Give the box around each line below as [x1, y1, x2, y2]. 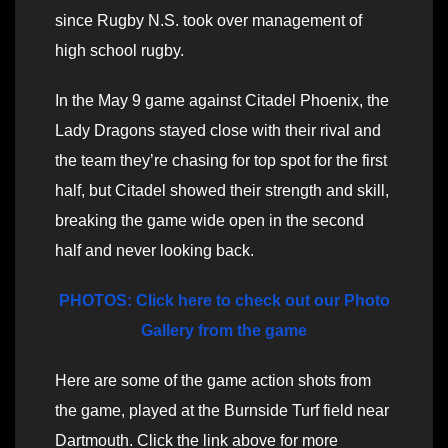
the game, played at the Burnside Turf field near [55, 402, 389, 420]
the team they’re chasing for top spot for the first [55, 152, 387, 170]
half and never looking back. [55, 242, 254, 260]
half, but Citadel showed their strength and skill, [55, 182, 389, 200]
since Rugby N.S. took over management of [55, 12, 362, 30]
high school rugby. [55, 42, 184, 60]
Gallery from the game [141, 322, 307, 340]
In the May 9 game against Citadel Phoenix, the [55, 92, 389, 110]
